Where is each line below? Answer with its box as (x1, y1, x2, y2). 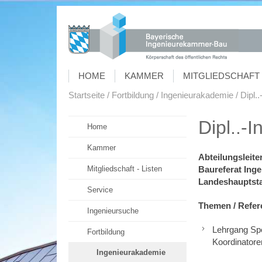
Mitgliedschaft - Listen (87, 164, 162, 173)
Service (87, 185, 113, 194)
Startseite (68, 90, 105, 100)
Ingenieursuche (87, 206, 139, 215)
